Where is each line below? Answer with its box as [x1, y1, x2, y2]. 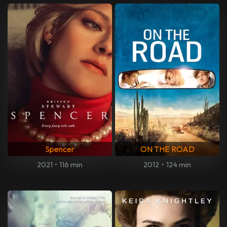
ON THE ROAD [140, 143, 195, 154]
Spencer [45, 143, 74, 154]
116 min [59, 160, 83, 169]
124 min [166, 160, 191, 169]
